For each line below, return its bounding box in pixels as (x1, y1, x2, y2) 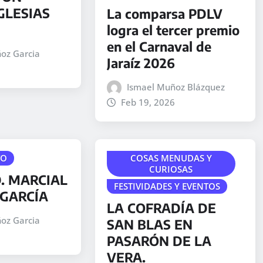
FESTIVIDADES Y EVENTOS (113, 180, 220, 193)
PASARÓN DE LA (106, 232, 211, 249)
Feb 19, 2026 (121, 96, 176, 109)
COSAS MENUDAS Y (130, 152, 212, 164)
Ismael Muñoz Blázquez (127, 81, 225, 93)
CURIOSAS (149, 163, 193, 176)
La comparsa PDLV (106, 5, 222, 22)
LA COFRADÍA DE (106, 199, 216, 216)
